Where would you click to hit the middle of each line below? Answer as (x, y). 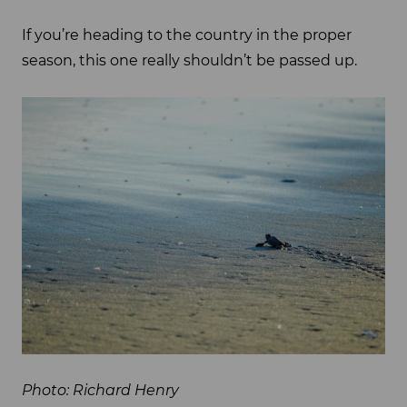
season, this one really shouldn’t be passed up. (189, 60)
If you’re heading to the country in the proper (187, 35)
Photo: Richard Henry (100, 391)
